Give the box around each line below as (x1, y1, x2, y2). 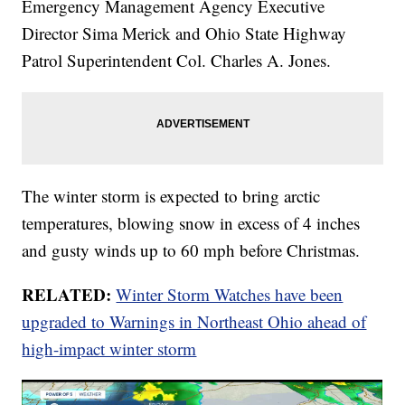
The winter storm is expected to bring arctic (22, 184, 321, 207)
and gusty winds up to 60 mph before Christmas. (22, 238, 361, 261)
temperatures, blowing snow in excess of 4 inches (22, 211, 361, 234)
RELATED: (22, 281, 117, 306)
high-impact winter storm (22, 336, 197, 360)
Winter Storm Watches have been (116, 282, 344, 306)
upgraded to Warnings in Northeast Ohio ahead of (22, 309, 367, 333)
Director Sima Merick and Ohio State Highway (22, 21, 347, 44)
